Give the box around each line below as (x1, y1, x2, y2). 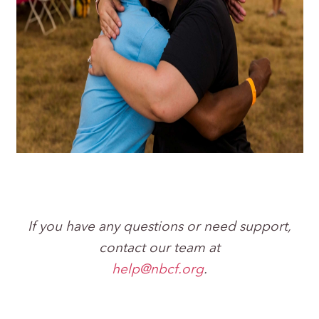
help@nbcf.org (112, 263, 204, 278)
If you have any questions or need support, (28, 221, 291, 235)
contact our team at (99, 242, 220, 256)
